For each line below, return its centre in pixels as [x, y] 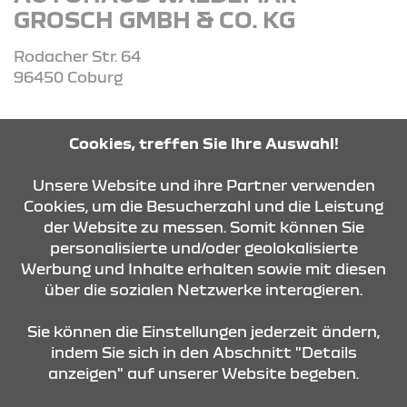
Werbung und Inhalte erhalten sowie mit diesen [203, 268]
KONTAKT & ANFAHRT [104, 316]
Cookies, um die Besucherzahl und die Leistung [203, 205]
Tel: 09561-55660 [81, 130]
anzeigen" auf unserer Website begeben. [203, 372]
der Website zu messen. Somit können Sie [203, 226]
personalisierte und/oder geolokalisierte [203, 247]
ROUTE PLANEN [180, 195]
